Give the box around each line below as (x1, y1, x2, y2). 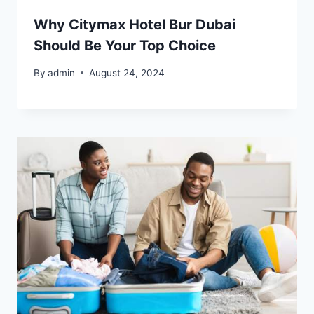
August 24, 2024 (89, 67, 165, 78)
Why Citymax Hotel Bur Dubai (34, 16, 235, 34)
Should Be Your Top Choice (34, 37, 216, 55)
